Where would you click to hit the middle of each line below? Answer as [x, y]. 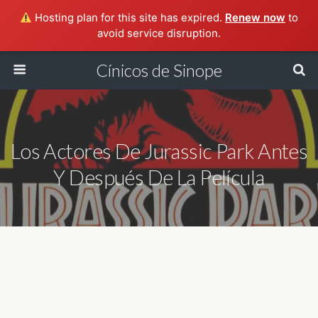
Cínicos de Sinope [159, 70]
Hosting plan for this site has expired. [129, 17]
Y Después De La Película [159, 177]
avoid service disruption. [159, 33]
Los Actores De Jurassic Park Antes [159, 151]
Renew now [256, 17]
